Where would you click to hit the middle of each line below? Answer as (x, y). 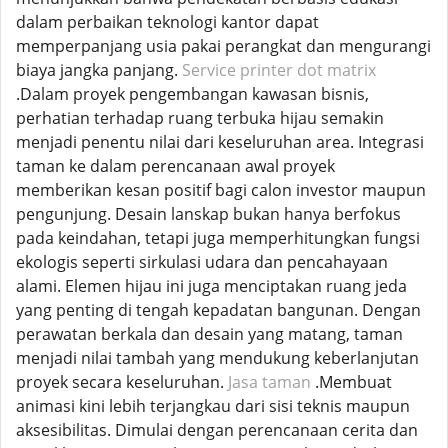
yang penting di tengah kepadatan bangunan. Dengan (218, 310)
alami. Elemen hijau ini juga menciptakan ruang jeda (211, 286)
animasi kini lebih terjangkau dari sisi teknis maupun (213, 406)
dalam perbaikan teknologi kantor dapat (167, 22)
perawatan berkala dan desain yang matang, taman (209, 334)
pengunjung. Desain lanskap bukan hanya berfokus (208, 214)
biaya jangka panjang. (99, 70)
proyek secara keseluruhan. (122, 382)
